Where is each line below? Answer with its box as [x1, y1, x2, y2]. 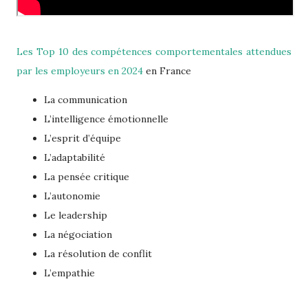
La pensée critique [44, 170, 129, 184]
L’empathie [44, 267, 95, 280]
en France [143, 65, 191, 78]
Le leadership [44, 209, 107, 222]
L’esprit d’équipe [44, 132, 121, 145]
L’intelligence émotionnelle [44, 113, 168, 126]
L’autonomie [44, 190, 100, 203]
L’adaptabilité [44, 151, 105, 164]
